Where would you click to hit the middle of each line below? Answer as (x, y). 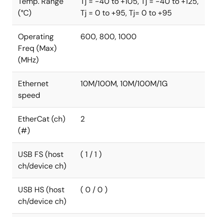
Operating (36, 36)
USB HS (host (41, 189)
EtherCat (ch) (42, 119)
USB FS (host (41, 154)
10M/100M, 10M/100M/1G (124, 83)
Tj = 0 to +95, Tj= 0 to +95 (126, 13)
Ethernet (33, 83)
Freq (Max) (37, 48)
